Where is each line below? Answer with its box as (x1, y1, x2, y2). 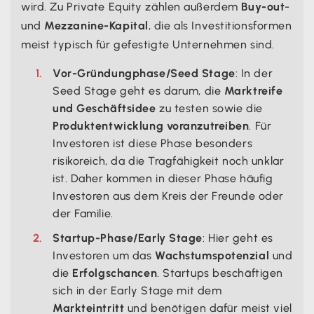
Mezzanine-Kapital (44, 18, 149, 32)
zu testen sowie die (156, 101, 263, 115)
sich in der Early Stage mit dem (53, 283, 222, 297)
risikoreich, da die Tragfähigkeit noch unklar (53, 153, 285, 168)
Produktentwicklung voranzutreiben (53, 118, 250, 132)
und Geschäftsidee (53, 101, 156, 115)
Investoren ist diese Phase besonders (53, 136, 253, 150)
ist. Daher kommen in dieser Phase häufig (53, 171, 273, 185)
